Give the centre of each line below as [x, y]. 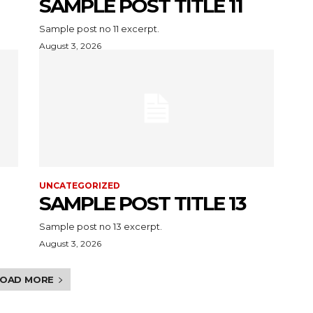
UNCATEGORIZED [80, 185]
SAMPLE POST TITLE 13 [142, 203]
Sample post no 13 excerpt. [101, 226]
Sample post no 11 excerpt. [99, 28]
